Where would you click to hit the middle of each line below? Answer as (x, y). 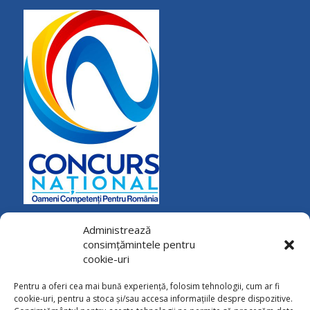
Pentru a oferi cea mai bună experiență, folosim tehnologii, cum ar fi (147, 286)
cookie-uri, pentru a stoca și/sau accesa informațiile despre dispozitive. (153, 299)
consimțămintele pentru (139, 244)
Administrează (117, 230)
